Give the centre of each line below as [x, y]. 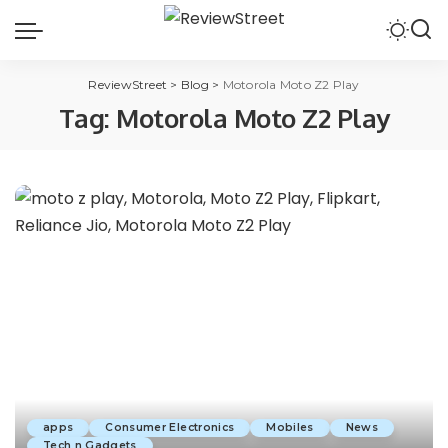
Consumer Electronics [170, 428]
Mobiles [290, 428]
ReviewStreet [128, 84]
